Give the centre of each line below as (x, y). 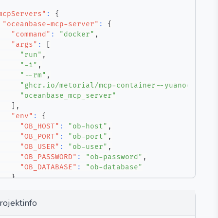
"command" (31, 34)
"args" (24, 45)
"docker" (77, 34)
